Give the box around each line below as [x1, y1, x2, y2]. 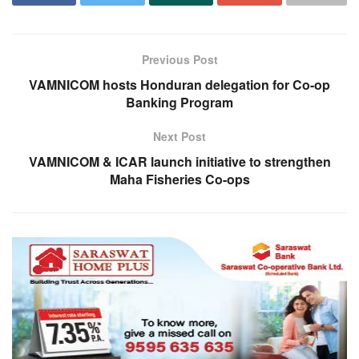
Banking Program [126, 93, 233, 112]
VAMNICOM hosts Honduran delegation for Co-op [29, 75, 330, 95]
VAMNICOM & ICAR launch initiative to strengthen [28, 152, 331, 171]
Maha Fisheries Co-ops [109, 170, 250, 189]
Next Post [153, 128, 206, 145]
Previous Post [141, 51, 218, 68]
